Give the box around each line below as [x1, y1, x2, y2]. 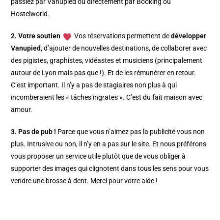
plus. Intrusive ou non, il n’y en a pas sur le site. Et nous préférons [11, 140, 207, 148]
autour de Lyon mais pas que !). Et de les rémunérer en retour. [11, 69, 196, 77]
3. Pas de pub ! [11, 128, 56, 136]
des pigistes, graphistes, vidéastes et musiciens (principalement [11, 56, 203, 65]
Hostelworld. [11, 10, 50, 18]
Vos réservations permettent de [73, 32, 171, 40]
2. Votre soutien [11, 32, 62, 40]
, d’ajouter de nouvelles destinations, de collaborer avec [41, 44, 207, 53]
